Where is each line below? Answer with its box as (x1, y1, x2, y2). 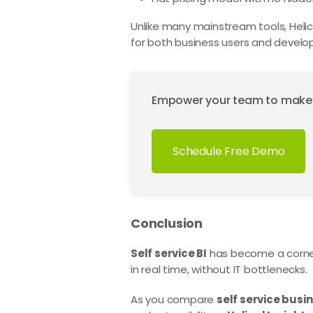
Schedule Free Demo (173, 143, 285, 159)
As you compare (131, 292, 217, 307)
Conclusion (131, 214, 203, 232)
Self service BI (131, 246, 207, 261)
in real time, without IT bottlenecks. (131, 262, 307, 277)
